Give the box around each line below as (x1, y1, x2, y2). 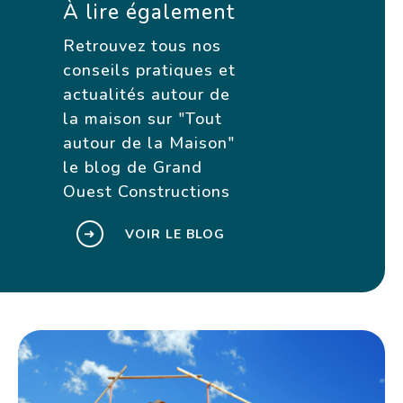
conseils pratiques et (62, 59, 236, 82)
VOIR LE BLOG (124, 225, 225, 243)
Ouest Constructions (62, 181, 230, 203)
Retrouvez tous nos (62, 35, 221, 58)
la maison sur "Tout (62, 108, 222, 130)
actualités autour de (62, 84, 230, 106)
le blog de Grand (62, 157, 202, 179)
